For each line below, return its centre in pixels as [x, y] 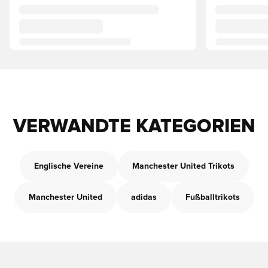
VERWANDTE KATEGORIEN [134, 127]
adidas [144, 197]
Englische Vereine [68, 166]
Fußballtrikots [212, 197]
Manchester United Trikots [183, 166]
